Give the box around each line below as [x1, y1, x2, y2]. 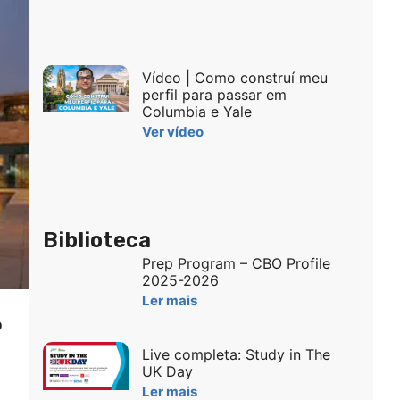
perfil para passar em [141, 85, 287, 104]
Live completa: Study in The [141, 346, 330, 364]
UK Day [141, 362, 193, 381]
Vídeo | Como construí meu [141, 68, 328, 87]
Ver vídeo [141, 122, 204, 140]
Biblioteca [42, 228, 151, 254]
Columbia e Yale [141, 102, 252, 121]
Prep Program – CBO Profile [141, 254, 330, 273]
